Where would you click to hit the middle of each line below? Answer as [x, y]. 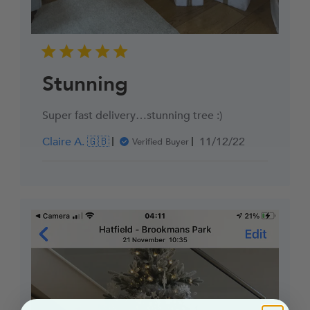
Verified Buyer [160, 142]
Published [246, 141]
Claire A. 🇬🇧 [75, 142]
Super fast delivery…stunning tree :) [132, 115]
